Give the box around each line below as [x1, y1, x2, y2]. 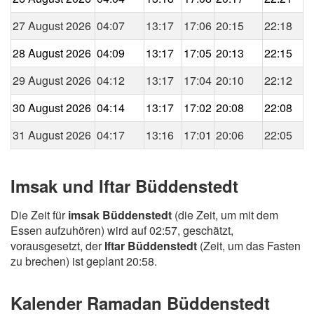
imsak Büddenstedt [68, 207, 172, 224]
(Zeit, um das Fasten [197, 238, 301, 254]
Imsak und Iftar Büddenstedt [11, 173, 238, 198]
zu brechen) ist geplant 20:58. [11, 253, 157, 270]
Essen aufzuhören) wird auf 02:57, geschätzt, [11, 222, 233, 239]
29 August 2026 [13, 71, 91, 88]
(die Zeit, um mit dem [172, 207, 278, 224]
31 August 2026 [13, 126, 91, 143]
